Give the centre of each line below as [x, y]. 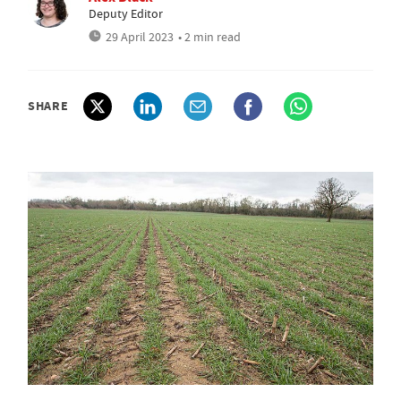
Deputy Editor [126, 13]
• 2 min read [209, 37]
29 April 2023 [140, 37]
